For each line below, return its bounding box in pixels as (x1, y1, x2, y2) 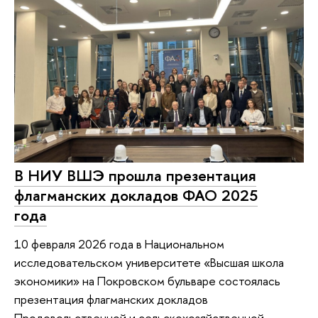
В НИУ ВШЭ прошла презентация (14, 164, 256, 186)
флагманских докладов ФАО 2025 (14, 184, 258, 206)
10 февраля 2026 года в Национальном (14, 235, 224, 252)
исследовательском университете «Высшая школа (14, 253, 284, 270)
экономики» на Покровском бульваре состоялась (14, 272, 280, 289)
